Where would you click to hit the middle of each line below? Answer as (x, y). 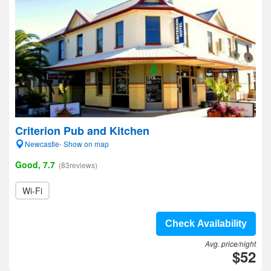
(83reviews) (78, 165)
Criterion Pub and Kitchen (82, 131)
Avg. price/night (230, 243)
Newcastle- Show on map (67, 144)
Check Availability (206, 224)
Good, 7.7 (35, 165)
